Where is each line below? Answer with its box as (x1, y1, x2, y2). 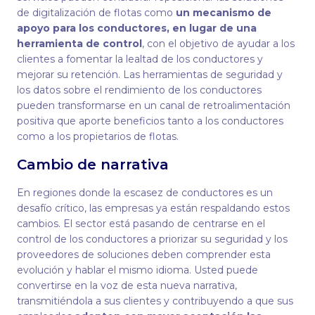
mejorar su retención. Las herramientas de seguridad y (17, 68, 283, 81)
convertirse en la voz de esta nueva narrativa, (17, 279, 237, 292)
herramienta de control (17, 37, 142, 50)
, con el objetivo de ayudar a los (142, 37, 295, 50)
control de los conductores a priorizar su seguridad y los (17, 233, 288, 245)
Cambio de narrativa (17, 156, 173, 173)
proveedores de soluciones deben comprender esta (17, 248, 271, 261)
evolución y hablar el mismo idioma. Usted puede (17, 264, 258, 276)
